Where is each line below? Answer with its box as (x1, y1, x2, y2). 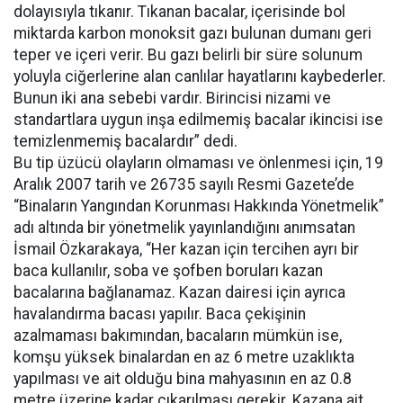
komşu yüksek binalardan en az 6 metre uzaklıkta (13, 348, 354, 366)
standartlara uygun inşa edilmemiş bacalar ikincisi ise (13, 111, 383, 129)
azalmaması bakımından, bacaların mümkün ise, (13, 327, 342, 345)
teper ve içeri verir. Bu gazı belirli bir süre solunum (13, 46, 363, 64)
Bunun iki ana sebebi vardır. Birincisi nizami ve (13, 89, 331, 107)
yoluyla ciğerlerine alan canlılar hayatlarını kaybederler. (13, 67, 386, 85)
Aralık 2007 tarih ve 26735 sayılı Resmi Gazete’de (13, 175, 354, 193)
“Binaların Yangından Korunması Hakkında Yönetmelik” (13, 197, 384, 215)
